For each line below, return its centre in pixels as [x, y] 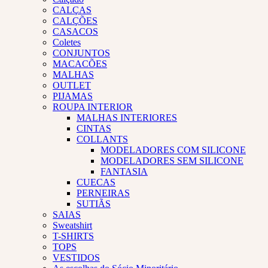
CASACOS [75, 31]
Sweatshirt [72, 225]
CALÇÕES [75, 20]
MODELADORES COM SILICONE [173, 150]
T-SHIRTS [73, 236]
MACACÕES [80, 63]
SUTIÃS [94, 203]
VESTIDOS [76, 257]
